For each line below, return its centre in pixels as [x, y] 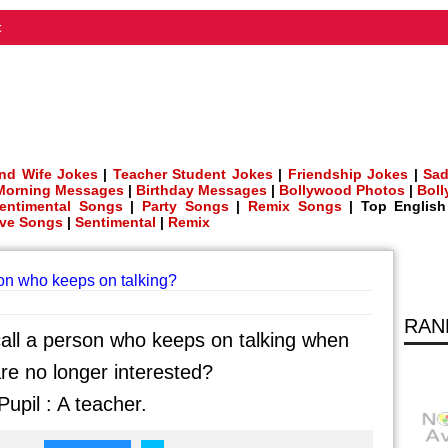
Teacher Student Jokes [192, 174]
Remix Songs [294, 206]
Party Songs [185, 206]
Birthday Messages [201, 190]
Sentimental [115, 222]
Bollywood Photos [342, 190]
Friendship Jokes [348, 174]
